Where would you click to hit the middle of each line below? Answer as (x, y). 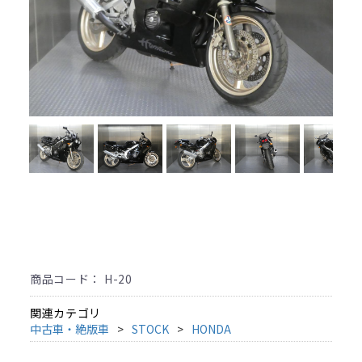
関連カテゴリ (65, 312)
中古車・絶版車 (69, 328)
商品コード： (67, 278)
